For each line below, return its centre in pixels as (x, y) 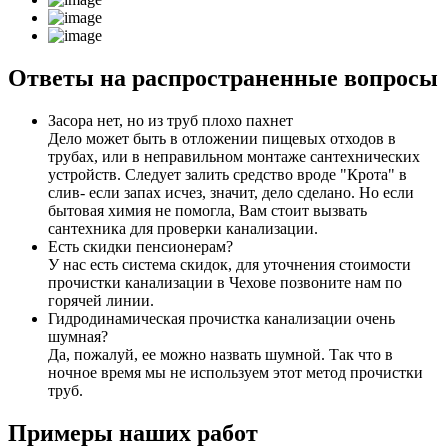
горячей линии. (101, 300)
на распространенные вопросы (269, 77)
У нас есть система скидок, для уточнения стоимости (229, 264)
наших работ (185, 432)
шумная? (78, 336)
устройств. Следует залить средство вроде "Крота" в (227, 174)
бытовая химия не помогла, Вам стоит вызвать (207, 210)
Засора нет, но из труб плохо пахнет (170, 120)
